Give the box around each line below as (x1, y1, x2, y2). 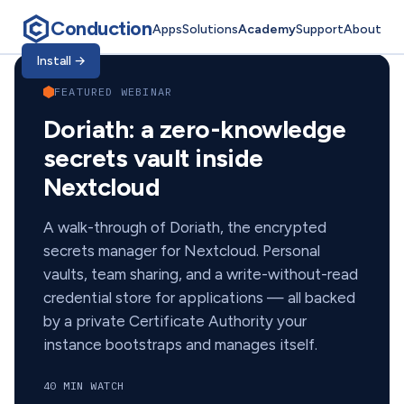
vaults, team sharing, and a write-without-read (43, 265, 358, 283)
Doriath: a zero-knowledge (43, 114, 346, 144)
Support (295, 21, 344, 37)
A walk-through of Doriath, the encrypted (43, 218, 326, 236)
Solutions (181, 21, 238, 37)
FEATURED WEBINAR (54, 85, 173, 98)
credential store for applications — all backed (43, 289, 355, 307)
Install (36, 53, 71, 69)
